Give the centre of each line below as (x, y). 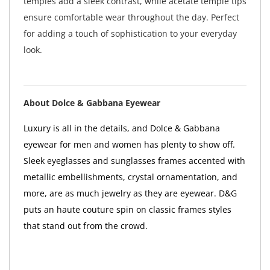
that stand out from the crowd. (85, 226)
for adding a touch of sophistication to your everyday (130, 34)
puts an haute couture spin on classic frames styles (127, 210)
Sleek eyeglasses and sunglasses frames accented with (134, 161)
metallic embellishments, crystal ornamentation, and (130, 177)
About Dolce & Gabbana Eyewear (92, 103)
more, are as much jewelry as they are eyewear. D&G (130, 193)
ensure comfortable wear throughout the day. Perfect (131, 17)
